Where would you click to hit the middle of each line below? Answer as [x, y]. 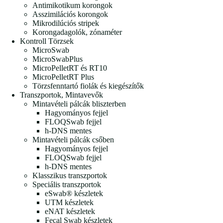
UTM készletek [69, 202]
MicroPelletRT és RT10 [70, 68]
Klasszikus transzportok [70, 175]
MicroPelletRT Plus [63, 77]
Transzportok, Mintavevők [61, 95]
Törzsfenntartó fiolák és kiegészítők [88, 86]
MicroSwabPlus [57, 59]
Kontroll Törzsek [47, 41]
